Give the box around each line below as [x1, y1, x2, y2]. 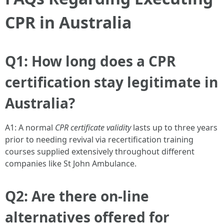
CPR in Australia [5, 11, 131, 33]
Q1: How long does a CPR [5, 51, 175, 71]
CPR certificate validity [55, 122, 131, 133]
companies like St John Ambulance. [5, 158, 136, 169]
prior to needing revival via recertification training [5, 134, 193, 145]
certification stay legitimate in [5, 72, 218, 92]
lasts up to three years [131, 122, 217, 133]
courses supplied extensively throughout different [5, 146, 194, 157]
